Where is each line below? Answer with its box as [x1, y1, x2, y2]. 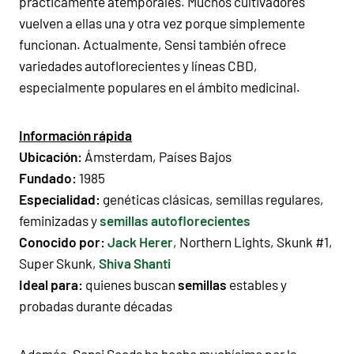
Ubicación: [19, 148, 82, 164]
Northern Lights [179, 233, 270, 250]
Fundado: [19, 169, 77, 186]
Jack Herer [107, 233, 173, 250]
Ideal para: [19, 276, 83, 292]
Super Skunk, [19, 254, 99, 271]
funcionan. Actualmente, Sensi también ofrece [19, 36, 286, 52]
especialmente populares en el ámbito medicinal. [19, 78, 300, 95]
